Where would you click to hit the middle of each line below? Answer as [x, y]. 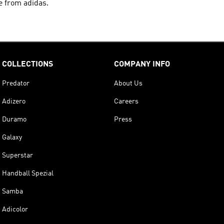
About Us [128, 83]
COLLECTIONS [27, 64]
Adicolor [15, 209]
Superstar [17, 155]
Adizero [14, 101]
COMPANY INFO [142, 64]
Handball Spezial [28, 173]
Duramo [14, 119]
